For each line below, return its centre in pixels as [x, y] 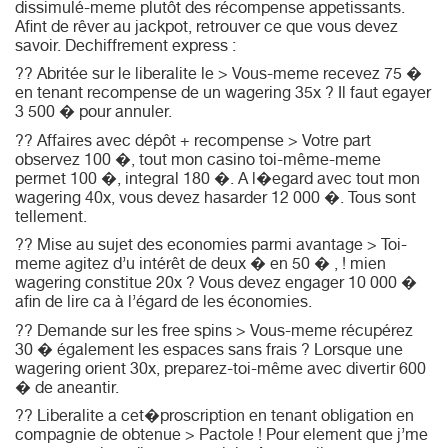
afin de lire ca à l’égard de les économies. [163, 304]
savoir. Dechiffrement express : [125, 47]
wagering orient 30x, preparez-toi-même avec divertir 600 [220, 370]
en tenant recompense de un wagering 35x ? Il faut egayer [223, 95]
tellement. [51, 218]
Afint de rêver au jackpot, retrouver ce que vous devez [206, 28]
